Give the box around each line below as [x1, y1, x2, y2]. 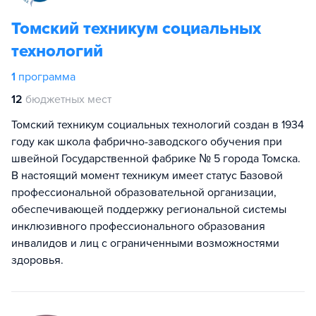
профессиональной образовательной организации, [11, 186, 276, 200]
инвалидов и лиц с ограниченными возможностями [11, 236, 279, 250]
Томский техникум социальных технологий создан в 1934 [11, 118, 304, 132]
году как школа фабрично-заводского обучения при [11, 135, 282, 149]
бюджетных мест [25, 92, 111, 107]
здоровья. [11, 253, 63, 267]
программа [18, 70, 75, 84]
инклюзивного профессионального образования [11, 219, 265, 233]
